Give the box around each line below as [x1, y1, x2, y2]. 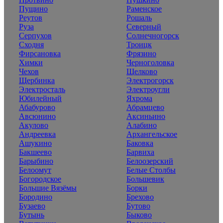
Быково [126, 210, 152, 219]
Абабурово [19, 103, 55, 111]
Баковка [126, 138, 153, 147]
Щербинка [19, 76, 55, 85]
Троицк [126, 40, 152, 49]
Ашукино [19, 138, 52, 147]
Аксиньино [126, 111, 165, 120]
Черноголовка [126, 58, 174, 67]
